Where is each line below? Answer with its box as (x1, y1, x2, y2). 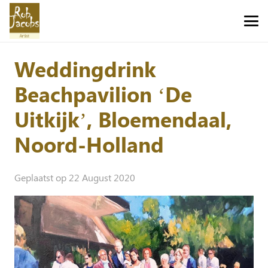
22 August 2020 (69, 171, 135, 184)
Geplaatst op (14, 171, 69, 184)
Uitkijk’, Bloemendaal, (14, 105, 232, 133)
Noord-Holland (14, 130, 164, 158)
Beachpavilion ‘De (14, 80, 192, 108)
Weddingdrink (14, 54, 156, 83)
